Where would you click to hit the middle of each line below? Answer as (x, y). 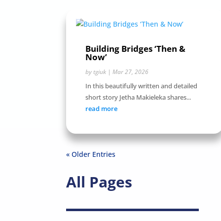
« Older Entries (91, 154)
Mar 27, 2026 (131, 72)
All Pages (99, 182)
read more (102, 109)
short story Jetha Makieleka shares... (138, 97)
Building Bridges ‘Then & (136, 49)
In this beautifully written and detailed (142, 86)
